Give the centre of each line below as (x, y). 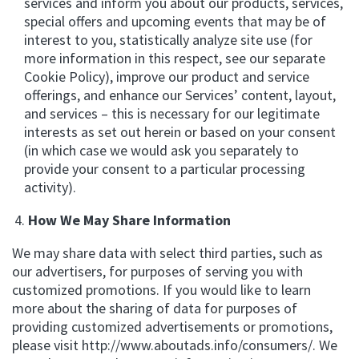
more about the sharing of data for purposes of (155, 308)
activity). (50, 187)
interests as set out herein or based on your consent (180, 132)
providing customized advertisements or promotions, (172, 327)
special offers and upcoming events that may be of (175, 21)
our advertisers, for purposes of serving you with (157, 271)
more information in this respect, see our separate (175, 58)
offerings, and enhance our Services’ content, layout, (180, 95)
